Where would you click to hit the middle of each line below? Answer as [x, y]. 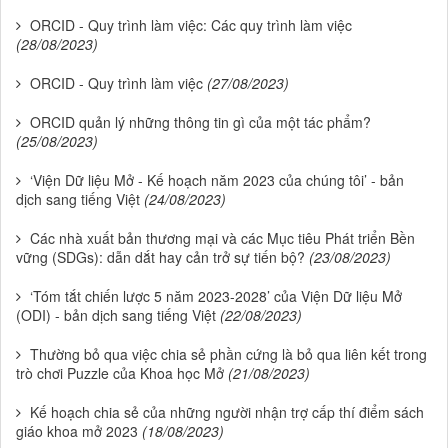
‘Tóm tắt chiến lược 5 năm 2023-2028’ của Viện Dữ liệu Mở [216, 295]
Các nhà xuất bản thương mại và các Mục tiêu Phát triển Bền [222, 237]
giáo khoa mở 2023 [77, 430]
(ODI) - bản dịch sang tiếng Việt [116, 314]
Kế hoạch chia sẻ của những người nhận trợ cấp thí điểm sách [227, 411]
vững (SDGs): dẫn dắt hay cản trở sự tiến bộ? [160, 256]
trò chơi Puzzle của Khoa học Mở [120, 372]
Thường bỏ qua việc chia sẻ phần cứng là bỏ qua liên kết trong [228, 353]
